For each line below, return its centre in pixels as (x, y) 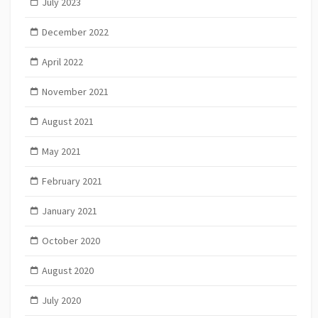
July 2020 (61, 300)
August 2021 (67, 121)
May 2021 (61, 151)
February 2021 (72, 181)
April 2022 (62, 61)
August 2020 (67, 270)
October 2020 (71, 240)
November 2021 (75, 91)
